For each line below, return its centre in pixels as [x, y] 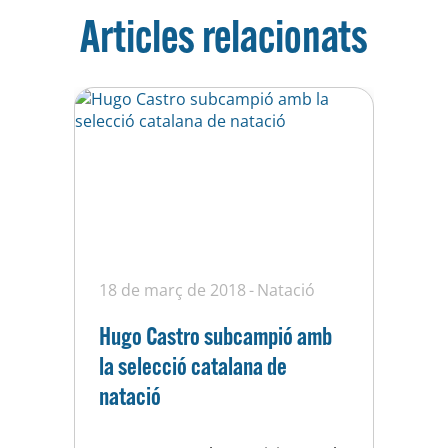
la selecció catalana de [193, 366]
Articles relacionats [224, 35]
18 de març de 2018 [172, 290]
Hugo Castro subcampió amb [215, 336]
